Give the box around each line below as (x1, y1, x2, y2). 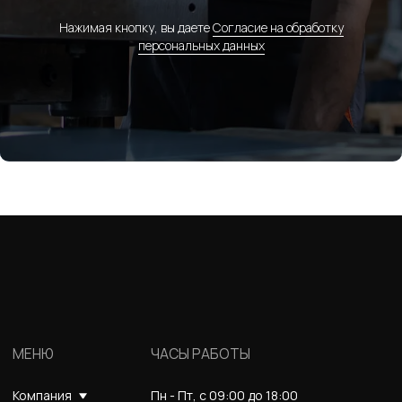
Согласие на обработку (212, 18, 344, 36)
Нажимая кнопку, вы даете (58, 18, 213, 36)
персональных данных (137, 36, 265, 54)
